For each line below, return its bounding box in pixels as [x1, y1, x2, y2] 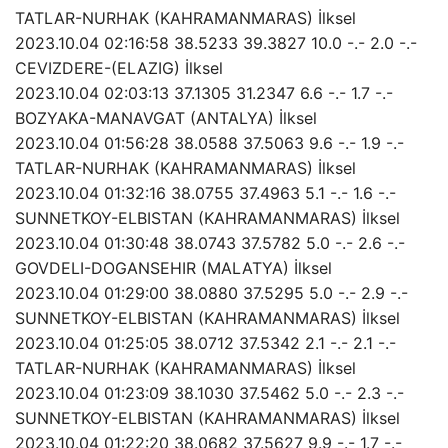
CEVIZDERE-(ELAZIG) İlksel [15, 57, 223, 78]
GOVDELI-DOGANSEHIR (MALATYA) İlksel [15, 257, 332, 278]
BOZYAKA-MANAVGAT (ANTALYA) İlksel [15, 107, 317, 128]
